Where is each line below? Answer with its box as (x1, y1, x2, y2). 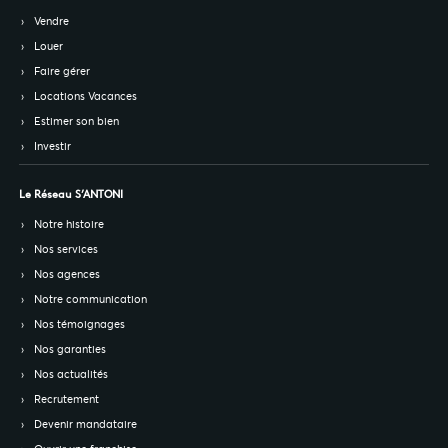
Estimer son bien (34, 114, 120, 129)
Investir (34, 139, 72, 154)
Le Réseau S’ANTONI (19, 187, 124, 202)
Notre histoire (34, 217, 105, 232)
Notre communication (34, 292, 148, 307)
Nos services (34, 242, 99, 257)
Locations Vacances (34, 89, 138, 104)
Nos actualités (34, 367, 109, 382)
